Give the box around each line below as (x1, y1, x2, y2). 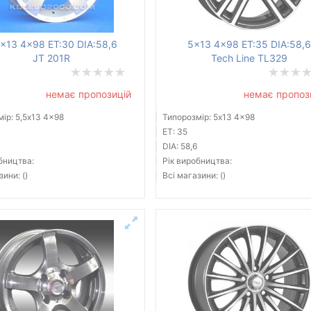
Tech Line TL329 (210, 52, 287, 65)
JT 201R (32, 52, 70, 65)
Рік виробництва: (162, 155, 232, 167)
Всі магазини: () (162, 170, 226, 181)
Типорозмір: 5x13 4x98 (162, 112, 255, 123)
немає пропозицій (45, 88, 131, 101)
